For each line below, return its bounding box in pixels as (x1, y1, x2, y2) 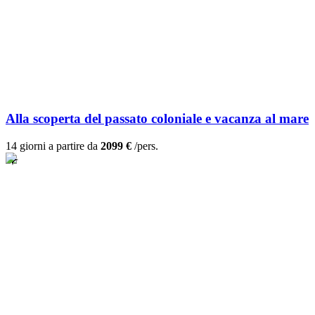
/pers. (131, 140, 158, 153)
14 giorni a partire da (6, 140, 101, 153)
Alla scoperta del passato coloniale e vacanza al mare (6, 111, 309, 127)
